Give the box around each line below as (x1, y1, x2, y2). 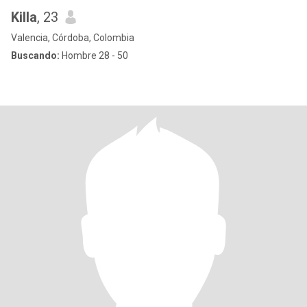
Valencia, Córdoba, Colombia (11, 32, 134, 43)
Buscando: (11, 50, 60, 61)
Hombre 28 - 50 (60, 50, 128, 61)
